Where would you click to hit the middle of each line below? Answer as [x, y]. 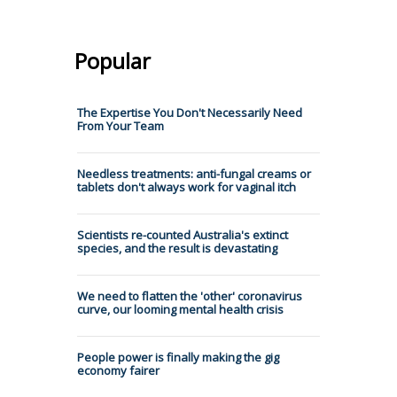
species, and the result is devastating [177, 248]
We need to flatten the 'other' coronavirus [190, 296]
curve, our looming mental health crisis [180, 309]
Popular [113, 60]
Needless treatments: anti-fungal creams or [194, 173]
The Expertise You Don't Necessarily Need [190, 112]
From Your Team [121, 125]
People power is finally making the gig [178, 357]
